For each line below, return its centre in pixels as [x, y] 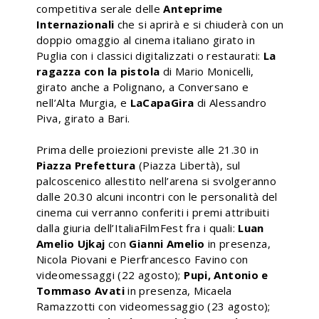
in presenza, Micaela [178, 290]
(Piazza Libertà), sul [188, 165]
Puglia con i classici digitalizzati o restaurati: [150, 55]
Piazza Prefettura [86, 165]
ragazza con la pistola [100, 71]
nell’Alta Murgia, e [83, 102]
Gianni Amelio [167, 243]
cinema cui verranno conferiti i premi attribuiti [153, 212]
